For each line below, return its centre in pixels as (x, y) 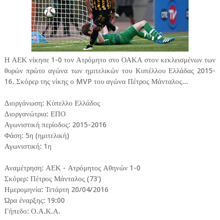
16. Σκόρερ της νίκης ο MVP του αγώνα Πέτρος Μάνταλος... (96, 82)
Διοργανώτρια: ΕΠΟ (35, 114)
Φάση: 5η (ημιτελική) (37, 136)
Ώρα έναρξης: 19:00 (34, 201)
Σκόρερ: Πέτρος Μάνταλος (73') (53, 179)
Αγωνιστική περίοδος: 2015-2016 (55, 125)
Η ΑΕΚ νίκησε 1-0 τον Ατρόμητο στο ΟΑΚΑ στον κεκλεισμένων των (110, 60)
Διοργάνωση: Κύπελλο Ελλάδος (52, 103)
